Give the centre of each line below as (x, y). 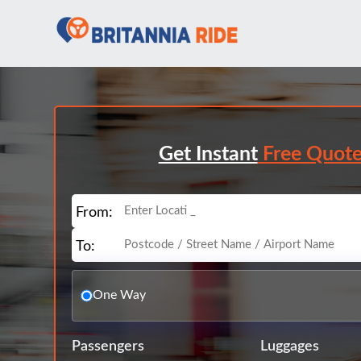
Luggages (290, 346)
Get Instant (208, 154)
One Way (120, 295)
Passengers (108, 346)
